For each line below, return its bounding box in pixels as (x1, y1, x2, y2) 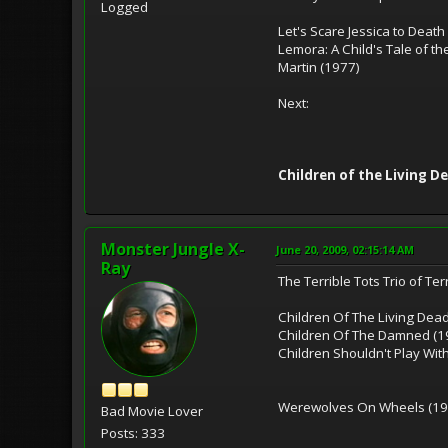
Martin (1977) (278, 57, 360, 76)
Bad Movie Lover (101, 401, 203, 420)
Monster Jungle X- (101, 237, 245, 260)
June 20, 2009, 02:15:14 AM (276, 241, 414, 257)
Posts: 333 (101, 423, 165, 442)
